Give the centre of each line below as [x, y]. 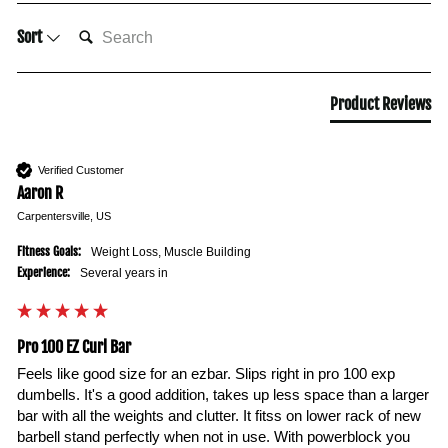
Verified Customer [81, 169]
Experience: [43, 272]
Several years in [128, 273]
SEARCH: [124, 26]
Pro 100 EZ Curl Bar [74, 347]
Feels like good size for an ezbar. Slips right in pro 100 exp [206, 373]
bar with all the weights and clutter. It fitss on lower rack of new [219, 415]
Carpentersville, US [64, 216]
